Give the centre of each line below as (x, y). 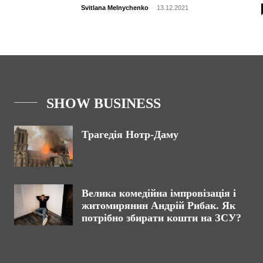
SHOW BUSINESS (104, 103)
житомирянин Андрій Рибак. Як (159, 205)
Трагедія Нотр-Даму (130, 134)
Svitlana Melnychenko (115, 7)
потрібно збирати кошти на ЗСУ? (161, 218)
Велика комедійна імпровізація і (159, 193)
